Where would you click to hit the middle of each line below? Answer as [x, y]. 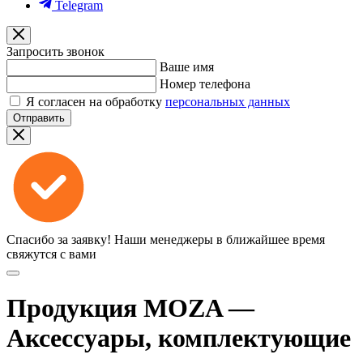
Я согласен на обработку [96, 102]
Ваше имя [187, 67]
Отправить [39, 118]
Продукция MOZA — [130, 308]
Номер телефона [205, 84]
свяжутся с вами [51, 254]
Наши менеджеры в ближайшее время [220, 239]
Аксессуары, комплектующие [179, 338]
